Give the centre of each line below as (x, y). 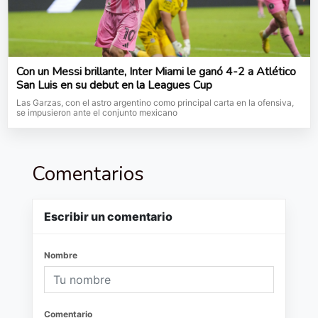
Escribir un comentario (108, 217)
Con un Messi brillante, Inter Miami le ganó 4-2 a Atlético (156, 72)
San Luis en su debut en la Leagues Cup (114, 86)
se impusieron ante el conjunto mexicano (97, 113)
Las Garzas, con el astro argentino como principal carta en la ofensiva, (155, 103)
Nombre (61, 256)
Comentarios (88, 174)
